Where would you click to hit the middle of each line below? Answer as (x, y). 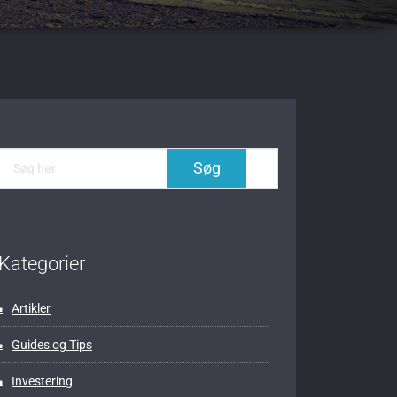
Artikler (31, 309)
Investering (42, 381)
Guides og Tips (52, 345)
